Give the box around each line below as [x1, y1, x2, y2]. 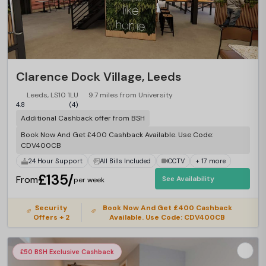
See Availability [162, 174, 214, 183]
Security [35, 203, 68, 213]
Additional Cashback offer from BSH [21, 113, 145, 123]
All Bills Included [100, 156, 151, 165]
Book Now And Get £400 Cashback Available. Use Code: [21, 130, 213, 140]
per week [74, 175, 104, 185]
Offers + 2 [33, 213, 69, 222]
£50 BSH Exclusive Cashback [20, 248, 114, 256]
